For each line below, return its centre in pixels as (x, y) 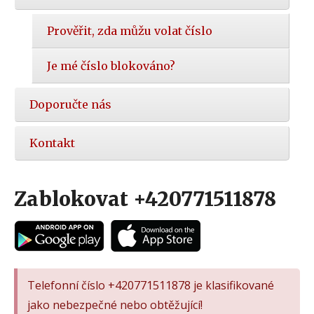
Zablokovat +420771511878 (145, 199)
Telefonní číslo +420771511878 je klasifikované (151, 285)
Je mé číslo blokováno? (111, 66)
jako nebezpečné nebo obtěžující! (115, 305)
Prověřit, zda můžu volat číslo (130, 31)
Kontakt (52, 143)
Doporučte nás (70, 105)
